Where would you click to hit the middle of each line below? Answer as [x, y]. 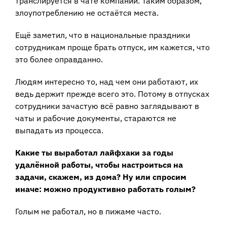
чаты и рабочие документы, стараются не [96, 118]
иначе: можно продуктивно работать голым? [105, 189]
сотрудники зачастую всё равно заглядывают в [107, 106]
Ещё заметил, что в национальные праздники [103, 35]
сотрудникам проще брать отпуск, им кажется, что [112, 47]
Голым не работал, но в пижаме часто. [88, 211]
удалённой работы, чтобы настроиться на [99, 164]
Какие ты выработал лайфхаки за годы [94, 152]
